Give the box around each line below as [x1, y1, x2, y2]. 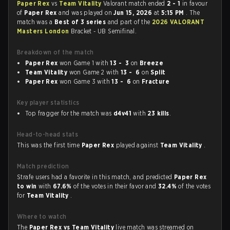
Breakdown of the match [17, 48, 94, 56]
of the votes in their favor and [73, 182, 159, 190]
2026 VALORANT [152, 18, 205, 26]
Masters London [17, 27, 71, 35]
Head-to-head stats [17, 130, 79, 138]
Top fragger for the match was [25, 109, 113, 117]
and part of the [107, 18, 152, 26]
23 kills [147, 109, 169, 117]
